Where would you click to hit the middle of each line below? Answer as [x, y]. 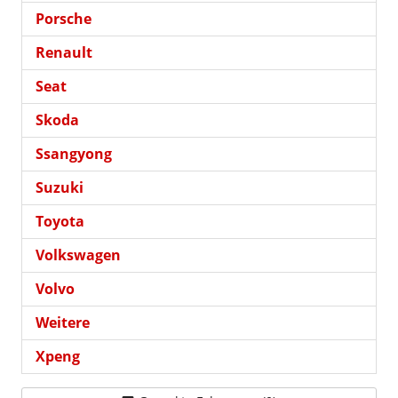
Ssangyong [74, 153]
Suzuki [60, 187]
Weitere [63, 322]
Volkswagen [78, 255]
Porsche [64, 18]
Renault [64, 52]
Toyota [60, 221]
